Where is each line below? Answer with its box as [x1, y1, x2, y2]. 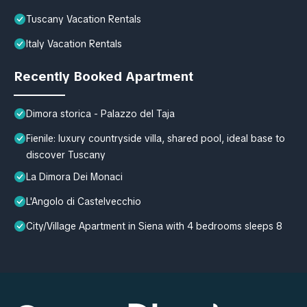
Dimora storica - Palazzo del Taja [26, 107, 175, 120]
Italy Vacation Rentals [26, 37, 122, 50]
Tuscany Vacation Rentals [26, 12, 141, 25]
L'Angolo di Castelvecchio [26, 195, 141, 208]
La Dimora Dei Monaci [26, 170, 123, 183]
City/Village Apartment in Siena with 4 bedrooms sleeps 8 [26, 219, 282, 232]
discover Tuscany [26, 148, 106, 161]
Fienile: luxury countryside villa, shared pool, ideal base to [26, 132, 285, 145]
